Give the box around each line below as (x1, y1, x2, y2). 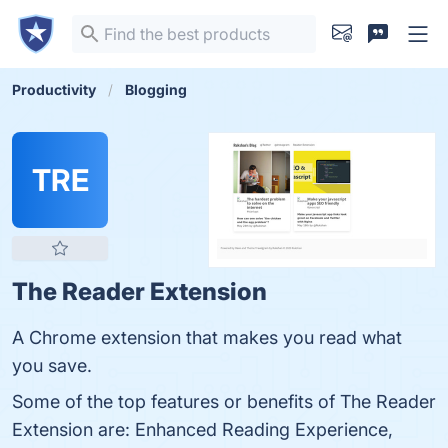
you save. (12, 355, 92, 376)
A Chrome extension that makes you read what (12, 327, 402, 348)
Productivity (12, 81, 96, 98)
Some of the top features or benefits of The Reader (12, 391, 436, 412)
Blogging (125, 81, 187, 98)
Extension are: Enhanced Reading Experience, (12, 419, 393, 440)
